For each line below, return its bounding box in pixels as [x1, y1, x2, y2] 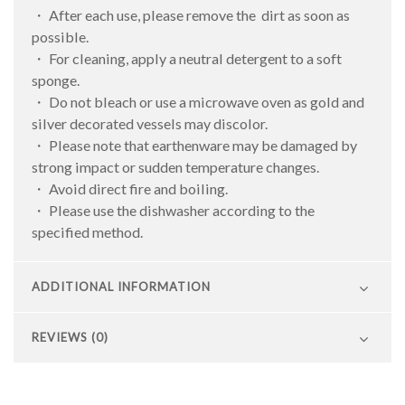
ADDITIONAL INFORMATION [32, 278, 211, 294]
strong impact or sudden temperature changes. [32, 157, 319, 175]
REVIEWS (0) [32, 329, 108, 344]
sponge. [32, 71, 80, 89]
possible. [32, 27, 89, 45]
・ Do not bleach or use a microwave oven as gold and [32, 92, 364, 110]
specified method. [32, 222, 143, 240]
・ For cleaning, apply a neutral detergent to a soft [32, 49, 342, 67]
